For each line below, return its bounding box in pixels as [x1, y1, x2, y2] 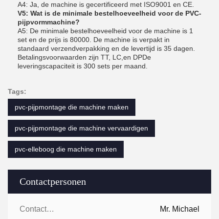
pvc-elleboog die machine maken [15, 145, 117, 153]
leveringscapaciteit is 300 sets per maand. [18, 62, 148, 70]
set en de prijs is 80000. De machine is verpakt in [18, 36, 170, 44]
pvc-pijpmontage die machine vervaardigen [15, 124, 148, 132]
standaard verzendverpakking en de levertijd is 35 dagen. [18, 44, 195, 52]
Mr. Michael [160, 205, 199, 213]
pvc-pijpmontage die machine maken [15, 103, 129, 111]
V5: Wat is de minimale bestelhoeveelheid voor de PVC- [18, 9, 201, 17]
